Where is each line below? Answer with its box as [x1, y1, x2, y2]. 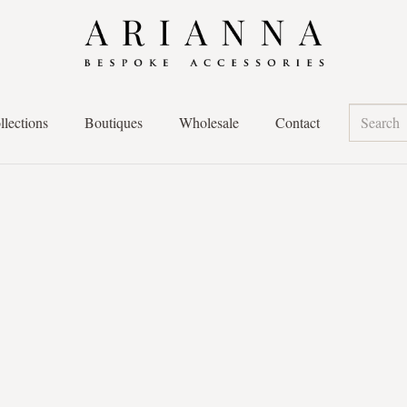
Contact [275, 113, 321, 132]
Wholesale [179, 113, 240, 132]
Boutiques [84, 113, 144, 132]
